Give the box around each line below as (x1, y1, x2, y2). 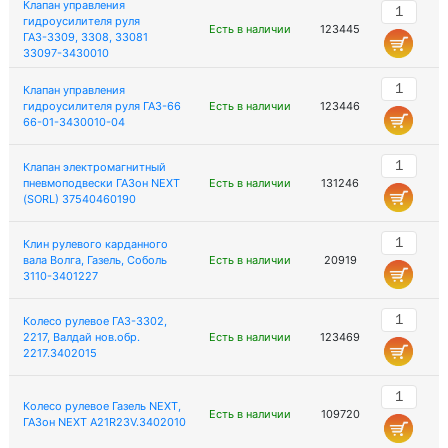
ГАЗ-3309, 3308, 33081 (22, 30, 148, 44)
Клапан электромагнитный (22, 160, 166, 174)
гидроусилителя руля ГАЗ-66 (22, 99, 181, 113)
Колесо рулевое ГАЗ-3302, (22, 314, 167, 328)
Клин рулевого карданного (22, 237, 168, 251)
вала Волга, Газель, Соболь (22, 253, 167, 267)
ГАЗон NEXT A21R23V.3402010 (22, 415, 186, 429)
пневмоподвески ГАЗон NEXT (22, 176, 180, 190)
